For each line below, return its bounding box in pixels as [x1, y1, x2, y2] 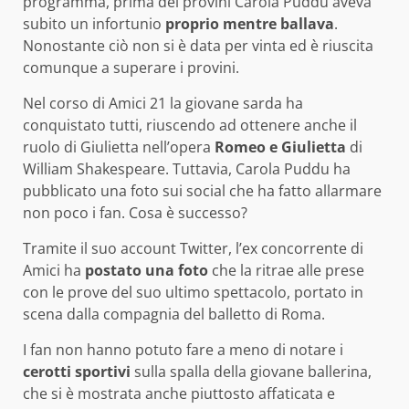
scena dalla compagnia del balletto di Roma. [23, 304, 325, 325]
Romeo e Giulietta [215, 137, 346, 158]
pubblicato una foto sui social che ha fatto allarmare [23, 181, 382, 202]
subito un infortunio [23, 14, 165, 35]
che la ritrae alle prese [208, 260, 364, 281]
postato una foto [85, 260, 208, 281]
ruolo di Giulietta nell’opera [23, 137, 215, 158]
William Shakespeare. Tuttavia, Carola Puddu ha [23, 159, 351, 180]
